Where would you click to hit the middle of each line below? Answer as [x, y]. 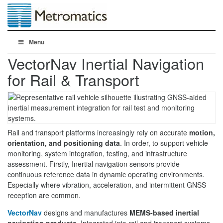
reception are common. [44, 195]
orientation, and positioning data [64, 143]
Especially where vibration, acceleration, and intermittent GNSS [107, 185]
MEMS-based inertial [164, 213]
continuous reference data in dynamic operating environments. [106, 174]
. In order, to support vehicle [164, 143]
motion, [202, 132]
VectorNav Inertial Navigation [106, 63]
